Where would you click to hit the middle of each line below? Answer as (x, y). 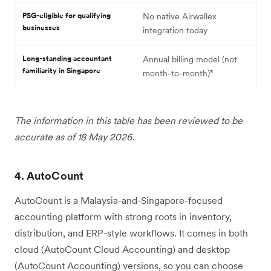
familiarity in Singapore (61, 70)
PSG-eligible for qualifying (67, 15)
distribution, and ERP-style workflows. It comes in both (131, 233)
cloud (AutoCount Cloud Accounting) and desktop (122, 249)
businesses (41, 27)
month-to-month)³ (178, 73)
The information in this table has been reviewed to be (129, 120)
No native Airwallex (180, 16)
